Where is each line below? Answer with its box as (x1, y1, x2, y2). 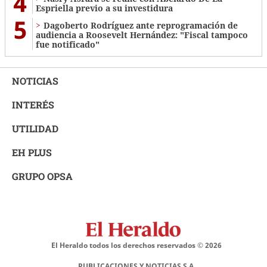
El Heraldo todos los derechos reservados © (51, 240, 205, 250)
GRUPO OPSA (12, 169, 73, 182)
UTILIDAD (12, 122, 58, 135)
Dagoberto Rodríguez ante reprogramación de (44, 19, 238, 31)
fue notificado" (36, 38, 100, 50)
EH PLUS (12, 145, 52, 159)
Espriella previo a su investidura (36, 2, 173, 14)
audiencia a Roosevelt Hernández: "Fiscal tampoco (36, 29, 248, 41)
